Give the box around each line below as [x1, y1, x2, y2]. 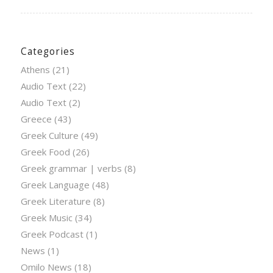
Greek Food [20, 145, 70, 158]
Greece [20, 112, 52, 125]
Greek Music [20, 211, 73, 224]
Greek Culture [20, 129, 79, 141]
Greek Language [20, 178, 90, 191]
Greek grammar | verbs [20, 161, 122, 174]
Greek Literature [20, 194, 91, 207]
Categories [20, 44, 75, 58]
